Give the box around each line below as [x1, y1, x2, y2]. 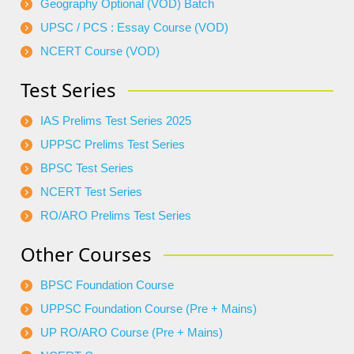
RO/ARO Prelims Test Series [40, 208, 191, 222]
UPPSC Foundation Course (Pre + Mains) [40, 301, 257, 315]
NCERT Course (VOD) [40, 43, 160, 58]
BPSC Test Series [40, 160, 134, 175]
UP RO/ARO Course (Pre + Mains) [40, 325, 223, 339]
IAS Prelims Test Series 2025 [40, 113, 191, 127]
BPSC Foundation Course [40, 277, 174, 292]
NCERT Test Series [40, 184, 142, 198]
